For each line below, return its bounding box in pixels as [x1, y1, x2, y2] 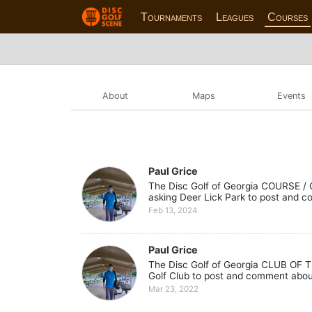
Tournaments [141, 10, 203, 23]
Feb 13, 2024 [148, 205, 197, 216]
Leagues [216, 10, 254, 23]
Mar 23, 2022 [148, 284, 198, 295]
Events [277, 90, 306, 101]
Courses [267, 10, 309, 23]
